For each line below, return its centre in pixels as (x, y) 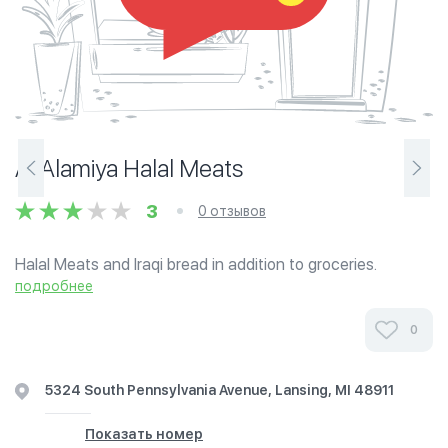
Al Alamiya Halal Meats (129, 168)
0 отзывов (232, 211)
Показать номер (144, 434)
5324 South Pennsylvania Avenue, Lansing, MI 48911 (219, 390)
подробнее (54, 286)
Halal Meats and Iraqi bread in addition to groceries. (196, 264)
